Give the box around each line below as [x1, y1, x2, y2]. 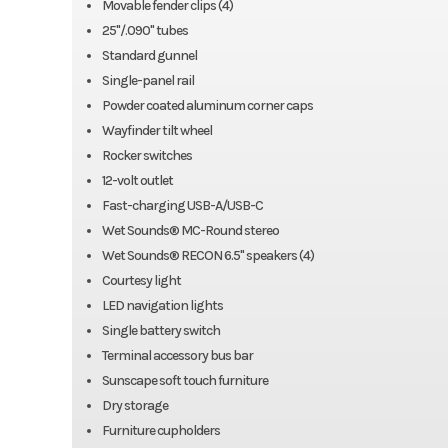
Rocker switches [101, 147, 192, 165]
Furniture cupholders [101, 422, 220, 440]
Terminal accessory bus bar [101, 347, 253, 365]
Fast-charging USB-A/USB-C [101, 197, 263, 215]
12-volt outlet [101, 172, 173, 190]
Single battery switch [101, 322, 220, 340]
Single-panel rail [101, 72, 194, 90]
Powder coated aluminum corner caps [101, 97, 313, 115]
